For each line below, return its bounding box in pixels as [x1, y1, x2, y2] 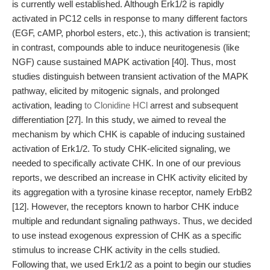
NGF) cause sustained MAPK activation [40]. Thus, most [12, 57, 236, 67]
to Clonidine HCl [84, 100, 148, 110]
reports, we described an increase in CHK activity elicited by [12, 172, 248, 183]
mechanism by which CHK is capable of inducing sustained [12, 129, 245, 139]
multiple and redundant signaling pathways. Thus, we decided [12, 216, 252, 226]
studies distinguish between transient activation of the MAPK [12, 71, 248, 81]
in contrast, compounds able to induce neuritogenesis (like [12, 42, 239, 52]
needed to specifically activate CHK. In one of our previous [12, 158, 241, 168]
